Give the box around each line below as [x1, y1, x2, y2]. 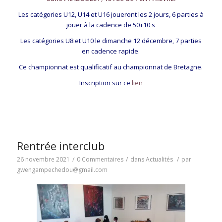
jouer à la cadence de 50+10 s [66, 20, 156, 30]
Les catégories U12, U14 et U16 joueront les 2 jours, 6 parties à [18, 10, 204, 19]
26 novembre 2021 [16, 155, 70, 164]
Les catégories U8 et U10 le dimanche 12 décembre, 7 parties [20, 36, 202, 46]
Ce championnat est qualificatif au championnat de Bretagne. [19, 62, 203, 72]
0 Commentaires [76, 155, 123, 164]
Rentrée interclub [16, 139, 105, 153]
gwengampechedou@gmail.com [16, 165, 108, 174]
